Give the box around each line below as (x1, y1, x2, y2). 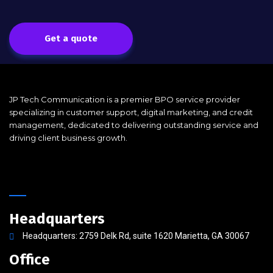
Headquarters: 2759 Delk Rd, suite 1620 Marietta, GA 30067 (23, 231, 249, 241)
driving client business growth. (9, 133, 127, 143)
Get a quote (44, 33, 97, 44)
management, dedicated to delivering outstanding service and (9, 120, 258, 130)
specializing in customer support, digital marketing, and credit (9, 107, 253, 117)
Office (9, 251, 50, 268)
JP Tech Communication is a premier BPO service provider (9, 94, 240, 104)
